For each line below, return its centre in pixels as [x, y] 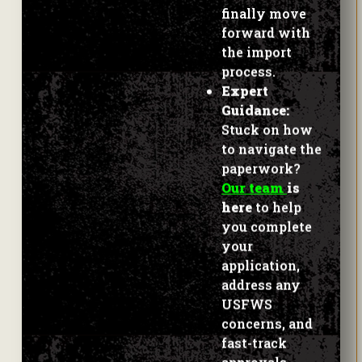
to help [277, 196]
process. [248, 61]
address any [261, 274]
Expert [245, 80]
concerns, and [267, 313]
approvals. [256, 351]
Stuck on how [267, 119]
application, [261, 255]
